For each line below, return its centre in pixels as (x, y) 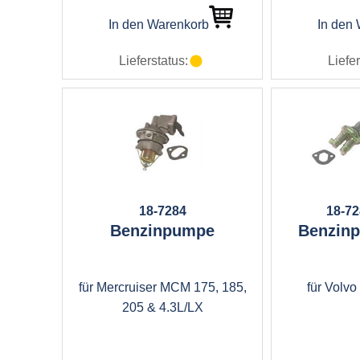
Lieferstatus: (153, 61)
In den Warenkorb (158, 25)
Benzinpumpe (162, 231)
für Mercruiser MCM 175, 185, (162, 287)
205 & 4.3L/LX (162, 307)
